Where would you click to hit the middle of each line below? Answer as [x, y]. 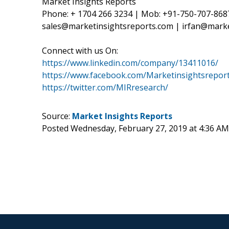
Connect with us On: [80, 50]
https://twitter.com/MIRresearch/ [105, 87]
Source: [57, 116]
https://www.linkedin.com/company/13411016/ [130, 63]
